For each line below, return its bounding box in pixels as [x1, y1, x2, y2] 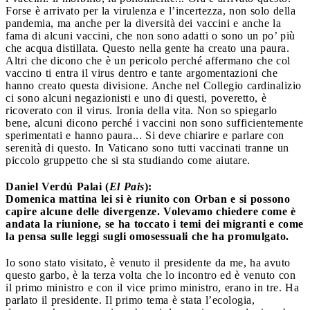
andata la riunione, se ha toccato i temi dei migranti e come [6, 217, 304, 230]
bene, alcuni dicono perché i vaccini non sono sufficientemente [6, 116, 303, 129]
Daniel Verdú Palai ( [6, 180, 109, 192]
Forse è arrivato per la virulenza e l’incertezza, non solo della [6, 4, 295, 17]
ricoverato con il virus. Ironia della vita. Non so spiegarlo [6, 104, 277, 116]
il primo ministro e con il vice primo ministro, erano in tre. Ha [6, 281, 299, 293]
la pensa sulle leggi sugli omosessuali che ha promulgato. [6, 230, 289, 242]
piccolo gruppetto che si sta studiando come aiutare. [6, 154, 250, 166]
